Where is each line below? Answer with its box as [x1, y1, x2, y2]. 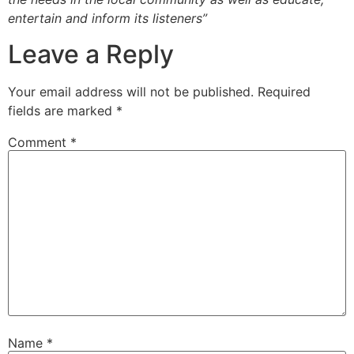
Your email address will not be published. [8, 83, 254, 100]
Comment [8, 134, 70, 150]
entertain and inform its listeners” [8, 10, 207, 27]
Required [258, 83, 311, 100]
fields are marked [8, 102, 116, 119]
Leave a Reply [8, 38, 174, 70]
